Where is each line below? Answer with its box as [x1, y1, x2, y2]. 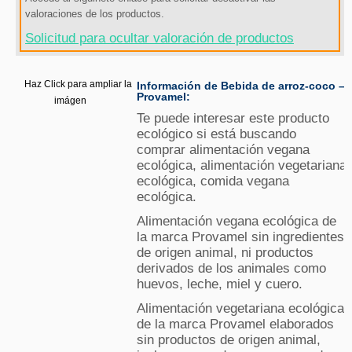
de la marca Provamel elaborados [137, 317, 335, 332]
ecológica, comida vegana [137, 174, 290, 189]
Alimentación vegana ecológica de [137, 214, 337, 229]
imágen [54, 95, 87, 107]
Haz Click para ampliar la [24, 79, 133, 90]
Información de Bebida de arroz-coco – [137, 79, 346, 93]
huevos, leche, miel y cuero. [137, 277, 303, 292]
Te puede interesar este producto [137, 111, 330, 126]
